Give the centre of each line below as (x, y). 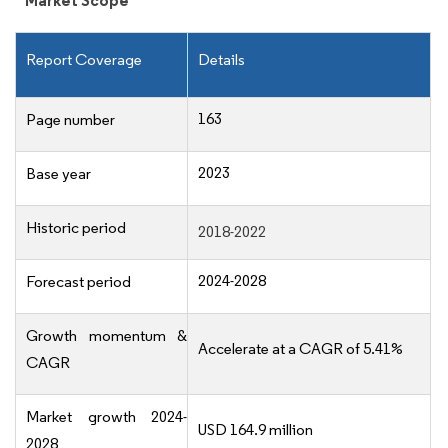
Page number (70, 120)
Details (221, 60)
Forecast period (78, 282)
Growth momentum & (106, 336)
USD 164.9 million (255, 430)
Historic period (76, 228)
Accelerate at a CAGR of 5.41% (300, 349)
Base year (58, 174)
